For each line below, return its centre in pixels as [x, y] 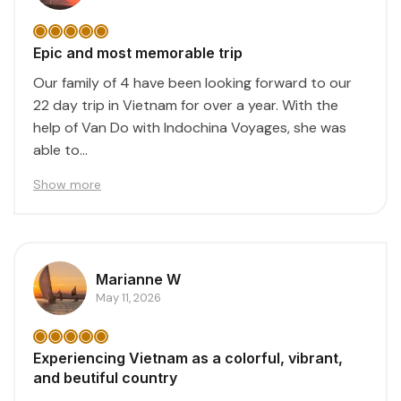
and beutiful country [105, 377]
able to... [60, 149]
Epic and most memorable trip [138, 52]
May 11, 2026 [128, 298]
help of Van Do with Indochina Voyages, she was [190, 127]
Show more [67, 184]
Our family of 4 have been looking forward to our [192, 82]
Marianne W [138, 280]
